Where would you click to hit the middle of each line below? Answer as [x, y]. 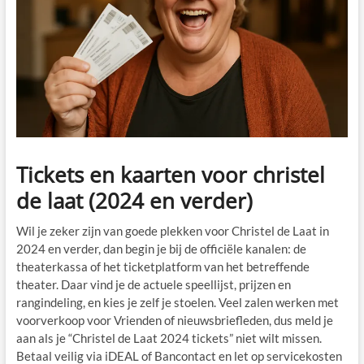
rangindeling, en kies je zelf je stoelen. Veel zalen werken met [177, 303]
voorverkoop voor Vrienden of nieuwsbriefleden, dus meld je [174, 321]
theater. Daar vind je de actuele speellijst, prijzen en [153, 285]
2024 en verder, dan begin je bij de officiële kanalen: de [161, 249]
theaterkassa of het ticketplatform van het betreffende [162, 267]
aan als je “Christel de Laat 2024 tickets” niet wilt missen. [169, 338]
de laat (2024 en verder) [134, 201]
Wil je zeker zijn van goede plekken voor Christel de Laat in [172, 231]
